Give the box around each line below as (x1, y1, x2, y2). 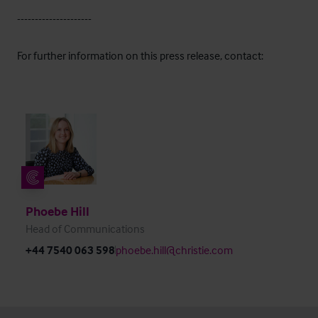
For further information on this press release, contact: (17, 48, 263, 62)
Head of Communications (26, 221, 145, 236)
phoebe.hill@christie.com (116, 242, 233, 257)
